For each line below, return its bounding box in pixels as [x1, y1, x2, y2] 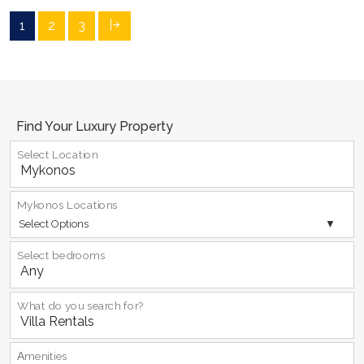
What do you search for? [17, 299, 145, 313]
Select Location [17, 148, 98, 162]
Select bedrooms [17, 249, 106, 262]
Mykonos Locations [17, 198, 119, 212]
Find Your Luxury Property [16, 118, 173, 134]
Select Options [19, 217, 89, 230]
